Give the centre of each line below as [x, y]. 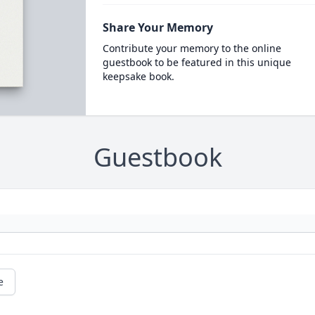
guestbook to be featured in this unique [197, 62]
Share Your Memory [157, 27]
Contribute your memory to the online [192, 48]
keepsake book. [138, 76]
